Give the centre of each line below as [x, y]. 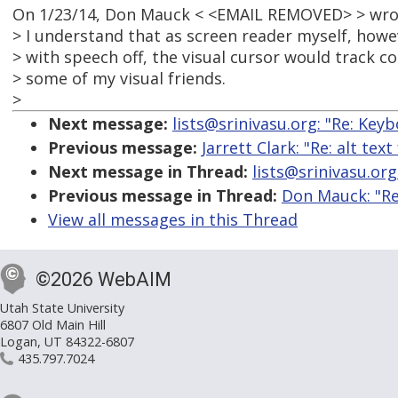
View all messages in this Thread [173, 220]
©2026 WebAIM [103, 280]
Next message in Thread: [148, 172]
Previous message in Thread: [163, 196]
